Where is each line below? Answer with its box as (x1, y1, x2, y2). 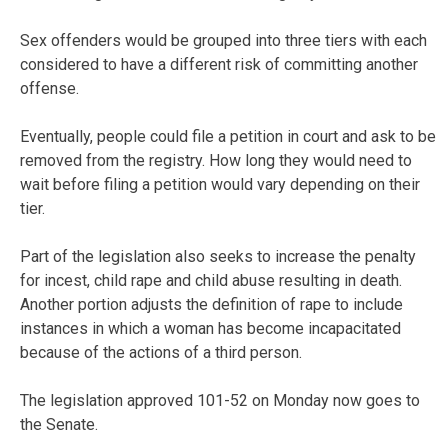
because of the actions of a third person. (20, 342, 302, 362)
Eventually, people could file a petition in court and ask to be (20, 126, 436, 146)
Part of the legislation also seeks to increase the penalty (20, 246, 416, 266)
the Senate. (20, 414, 98, 434)
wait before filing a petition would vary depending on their (20, 174, 420, 194)
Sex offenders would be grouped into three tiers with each (20, 30, 427, 50)
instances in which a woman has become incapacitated (20, 318, 401, 338)
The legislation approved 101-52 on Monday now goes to (20, 390, 420, 410)
